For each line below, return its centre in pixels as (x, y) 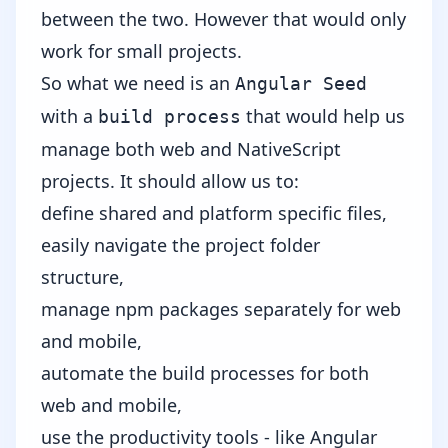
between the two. (115, 18)
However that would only (297, 18)
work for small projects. (141, 50)
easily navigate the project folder (180, 244)
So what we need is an (138, 82)
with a (69, 115)
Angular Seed (301, 83)
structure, (82, 276)
